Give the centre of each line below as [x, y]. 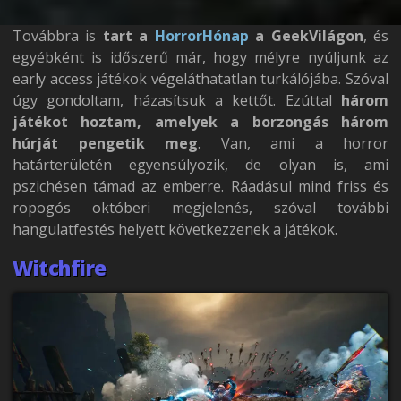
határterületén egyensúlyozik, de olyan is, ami [200, 165]
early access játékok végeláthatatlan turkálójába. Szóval [200, 79]
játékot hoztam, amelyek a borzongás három [200, 122]
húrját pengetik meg [105, 143]
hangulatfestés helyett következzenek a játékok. [175, 229]
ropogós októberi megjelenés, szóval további [200, 208]
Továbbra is [58, 36]
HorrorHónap [201, 36]
